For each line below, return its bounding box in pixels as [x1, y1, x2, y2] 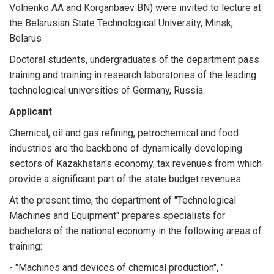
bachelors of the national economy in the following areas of [9, 225, 262, 237]
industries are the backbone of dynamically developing [9, 143, 242, 154]
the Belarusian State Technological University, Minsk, [9, 17, 233, 29]
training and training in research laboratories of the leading [9, 69, 256, 81]
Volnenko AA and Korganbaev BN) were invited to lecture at [9, 2, 261, 13]
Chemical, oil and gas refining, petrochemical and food [9, 127, 239, 139]
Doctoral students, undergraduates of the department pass [9, 54, 259, 65]
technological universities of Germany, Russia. [9, 84, 205, 96]
